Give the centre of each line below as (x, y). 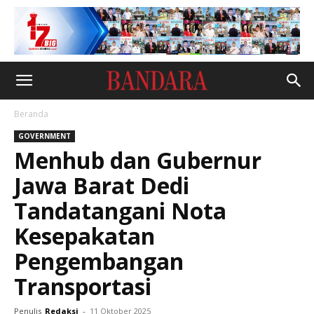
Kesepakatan (84, 236)
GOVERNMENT (45, 136)
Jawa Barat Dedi (102, 185)
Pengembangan (99, 261)
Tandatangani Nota (120, 211)
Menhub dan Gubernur (138, 160)
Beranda (31, 114)
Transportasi (83, 286)
